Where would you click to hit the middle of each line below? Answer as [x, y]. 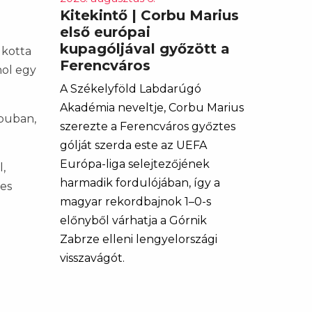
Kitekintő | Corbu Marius [149, 15]
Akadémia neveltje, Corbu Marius [152, 108]
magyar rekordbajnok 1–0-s [135, 202]
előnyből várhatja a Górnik [133, 220]
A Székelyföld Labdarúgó [131, 89]
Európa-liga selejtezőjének [135, 164]
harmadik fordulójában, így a [140, 183]
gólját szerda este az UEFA [133, 145]
